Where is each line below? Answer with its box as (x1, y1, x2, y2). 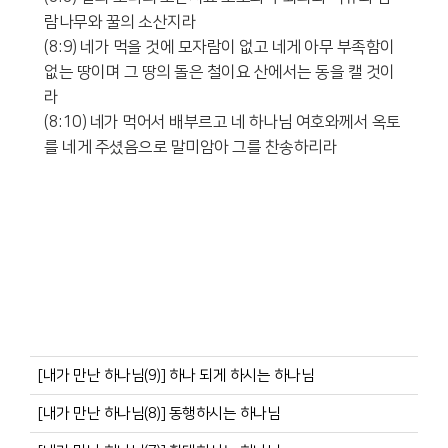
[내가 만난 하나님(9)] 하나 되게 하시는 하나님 (38, 366, 314, 384)
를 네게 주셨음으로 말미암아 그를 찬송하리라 (44, 137, 337, 156)
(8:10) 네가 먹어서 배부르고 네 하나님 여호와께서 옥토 (44, 112, 401, 131)
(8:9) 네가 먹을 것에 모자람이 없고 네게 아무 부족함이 (44, 37, 395, 56)
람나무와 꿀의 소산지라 (44, 12, 196, 31)
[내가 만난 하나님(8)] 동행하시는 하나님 (38, 404, 280, 422)
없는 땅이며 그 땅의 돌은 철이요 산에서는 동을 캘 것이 (44, 62, 395, 81)
